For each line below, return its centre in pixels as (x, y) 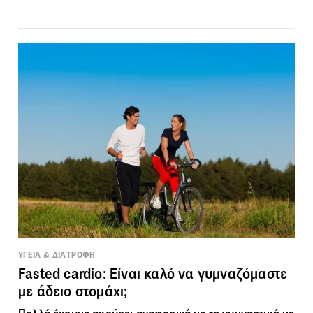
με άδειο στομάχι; (73, 291)
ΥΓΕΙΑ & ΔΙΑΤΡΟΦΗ (57, 255)
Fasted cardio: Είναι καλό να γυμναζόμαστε (153, 274)
